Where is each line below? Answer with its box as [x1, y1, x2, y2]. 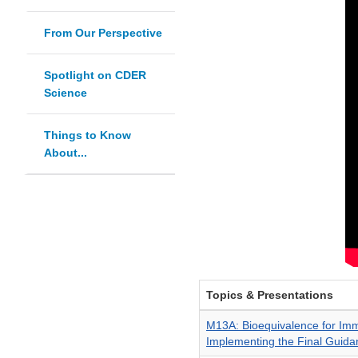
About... [44, 146, 87, 160]
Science [44, 86, 87, 100]
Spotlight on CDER [44, 69, 146, 82]
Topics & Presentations [206, 288, 333, 302]
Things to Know [44, 129, 131, 142]
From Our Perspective [44, 26, 162, 40]
